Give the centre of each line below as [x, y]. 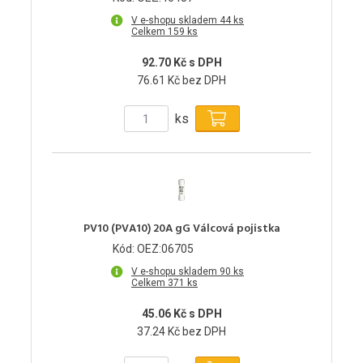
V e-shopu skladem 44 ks [188, 21]
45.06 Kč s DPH [181, 314]
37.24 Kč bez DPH [181, 332]
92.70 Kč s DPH [181, 63]
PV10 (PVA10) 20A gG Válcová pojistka [181, 229]
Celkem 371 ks [164, 283]
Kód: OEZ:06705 [153, 249]
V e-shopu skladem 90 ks [188, 272]
